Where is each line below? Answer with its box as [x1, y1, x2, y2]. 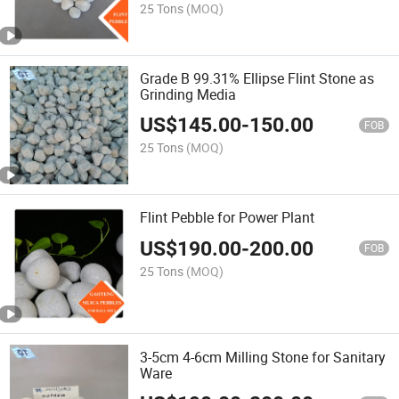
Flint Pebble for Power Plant [140, 208, 315, 228]
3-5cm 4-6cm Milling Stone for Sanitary [140, 346, 387, 367]
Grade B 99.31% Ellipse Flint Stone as [140, 68, 375, 88]
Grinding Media [140, 84, 237, 104]
